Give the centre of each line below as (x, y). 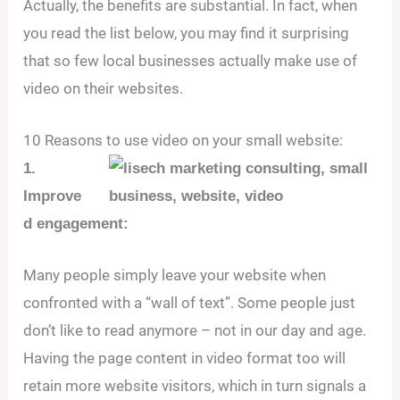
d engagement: (76, 223)
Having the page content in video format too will (185, 358)
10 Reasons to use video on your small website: (183, 140)
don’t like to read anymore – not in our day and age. (195, 331)
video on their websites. (104, 88)
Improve (53, 196)
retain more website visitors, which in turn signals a (195, 386)
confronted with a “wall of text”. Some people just (190, 303)
